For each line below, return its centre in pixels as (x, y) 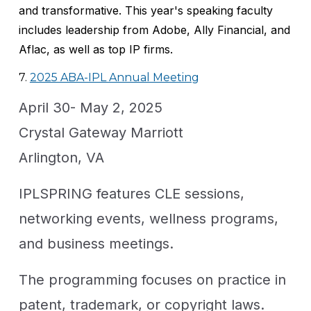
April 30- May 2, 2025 (90, 107)
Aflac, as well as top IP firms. (95, 49)
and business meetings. (96, 243)
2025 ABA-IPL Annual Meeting (114, 77)
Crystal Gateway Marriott (103, 132)
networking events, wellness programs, (148, 218)
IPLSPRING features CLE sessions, (131, 193)
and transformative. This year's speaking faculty (145, 10)
